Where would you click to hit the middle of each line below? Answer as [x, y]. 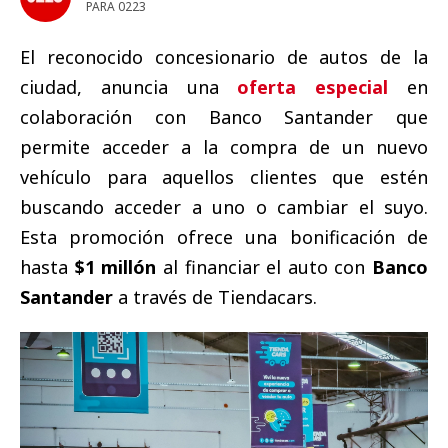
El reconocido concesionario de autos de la [224, 56]
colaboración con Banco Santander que [224, 116]
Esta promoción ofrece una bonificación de [224, 236]
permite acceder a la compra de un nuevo [224, 146]
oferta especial [313, 86]
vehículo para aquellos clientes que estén [224, 176]
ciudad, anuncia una [129, 86]
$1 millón [115, 266]
